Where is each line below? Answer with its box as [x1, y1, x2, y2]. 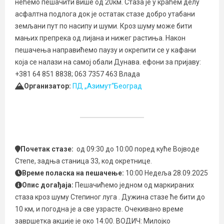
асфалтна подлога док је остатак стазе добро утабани [15, 10, 195, 18]
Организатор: [23, 82, 71, 90]
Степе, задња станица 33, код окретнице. [15, 157, 152, 165]
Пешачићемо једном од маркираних [73, 181, 194, 189]
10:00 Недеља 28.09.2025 [125, 169, 208, 177]
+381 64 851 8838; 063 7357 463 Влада [15, 70, 140, 78]
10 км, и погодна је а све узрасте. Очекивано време [15, 205, 183, 213]
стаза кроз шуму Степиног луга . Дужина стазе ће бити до [15, 193, 205, 201]
